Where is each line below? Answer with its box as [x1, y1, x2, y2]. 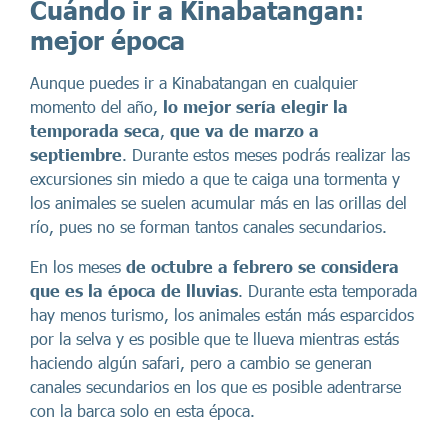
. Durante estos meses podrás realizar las [122, 145, 410, 165]
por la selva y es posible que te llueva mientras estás [30, 329, 399, 349]
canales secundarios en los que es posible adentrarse [30, 377, 401, 397]
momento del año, [30, 97, 163, 117]
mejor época [30, 25, 185, 56]
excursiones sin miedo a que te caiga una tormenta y [30, 169, 400, 189]
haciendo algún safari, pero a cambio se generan [30, 353, 372, 373]
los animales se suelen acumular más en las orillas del [30, 193, 407, 213]
